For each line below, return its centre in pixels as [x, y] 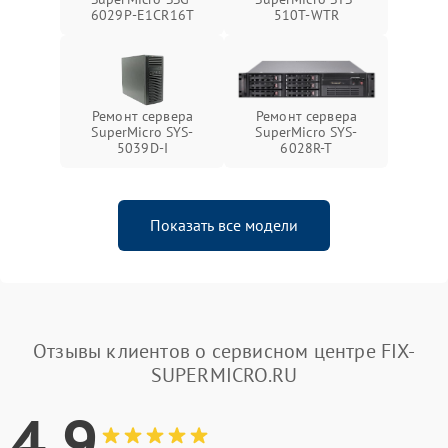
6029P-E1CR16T [142, 14]
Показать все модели [224, 224]
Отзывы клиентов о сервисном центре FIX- [224, 350]
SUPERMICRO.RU [224, 374]
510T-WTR [306, 14]
